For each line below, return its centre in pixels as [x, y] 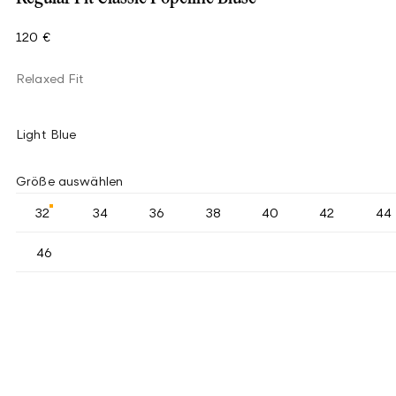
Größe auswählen [70, 181]
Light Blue [46, 134]
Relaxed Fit [50, 78]
